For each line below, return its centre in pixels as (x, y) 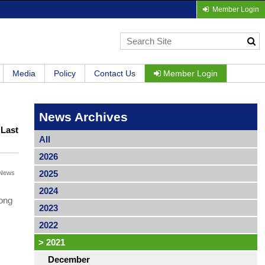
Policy (65, 74)
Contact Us (115, 74)
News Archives (83, 117)
